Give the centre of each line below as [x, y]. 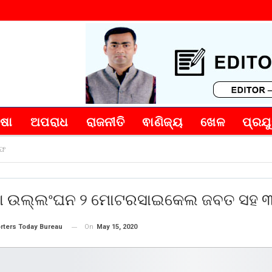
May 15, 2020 [117, 227]
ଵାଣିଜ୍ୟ [163, 122]
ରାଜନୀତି [105, 122]
